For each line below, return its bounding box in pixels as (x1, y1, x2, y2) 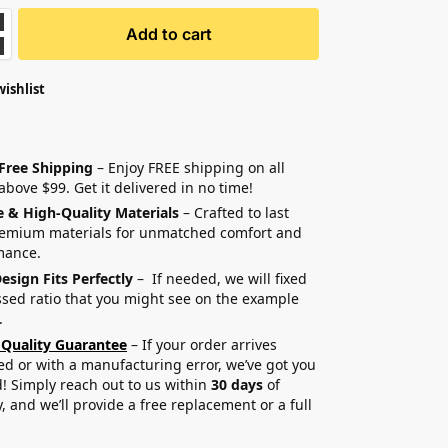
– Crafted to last (179, 203, 290, 223)
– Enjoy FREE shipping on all (93, 157, 286, 177)
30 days (211, 374, 264, 394)
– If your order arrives (131, 334, 278, 354)
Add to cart (125, 23, 212, 44)
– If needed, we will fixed (133, 269, 308, 288)
